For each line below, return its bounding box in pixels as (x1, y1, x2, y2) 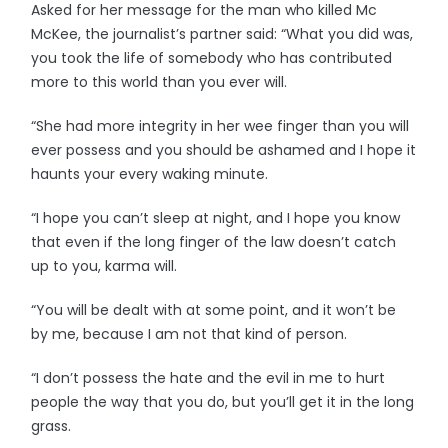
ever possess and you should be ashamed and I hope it (31, 140, 417, 160)
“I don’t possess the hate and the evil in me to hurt (31, 368, 386, 388)
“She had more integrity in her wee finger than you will (31, 116, 410, 136)
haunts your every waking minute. (31, 164, 269, 184)
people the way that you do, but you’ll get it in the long (31, 392, 415, 412)
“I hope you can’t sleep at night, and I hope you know (31, 208, 401, 228)
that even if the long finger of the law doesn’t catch (31, 232, 397, 252)
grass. (31, 416, 72, 436)
